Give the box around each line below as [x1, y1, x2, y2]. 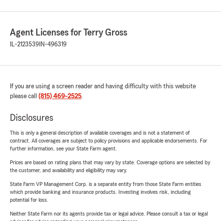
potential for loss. [10, 197, 48, 203]
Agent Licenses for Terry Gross [10, 28, 127, 38]
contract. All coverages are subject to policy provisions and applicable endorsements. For [10, 138, 207, 144]
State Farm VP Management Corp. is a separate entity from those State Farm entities [10, 181, 201, 187]
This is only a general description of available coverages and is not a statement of [10, 130, 190, 136]
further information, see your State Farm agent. [10, 146, 117, 152]
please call [10, 93, 38, 100]
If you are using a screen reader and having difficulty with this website [10, 83, 196, 90]
